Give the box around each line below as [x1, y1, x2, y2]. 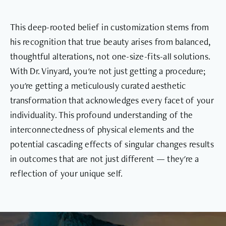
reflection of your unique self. [10, 167, 123, 179]
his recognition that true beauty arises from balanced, [10, 35, 211, 47]
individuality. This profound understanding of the [10, 108, 193, 121]
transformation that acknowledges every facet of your [10, 94, 214, 106]
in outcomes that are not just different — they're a [10, 152, 199, 164]
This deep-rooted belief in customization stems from [10, 21, 209, 33]
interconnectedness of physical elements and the [10, 123, 195, 135]
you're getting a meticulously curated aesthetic [10, 79, 186, 91]
